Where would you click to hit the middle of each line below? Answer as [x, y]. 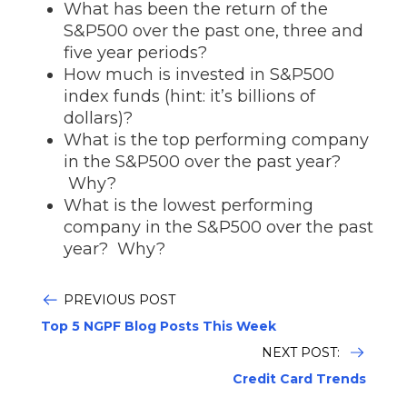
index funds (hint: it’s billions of [189, 96]
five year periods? [135, 53]
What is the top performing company [216, 140]
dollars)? [98, 118]
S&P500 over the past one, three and [213, 31]
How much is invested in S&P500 [199, 74]
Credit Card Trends [299, 379]
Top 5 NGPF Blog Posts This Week [159, 326]
